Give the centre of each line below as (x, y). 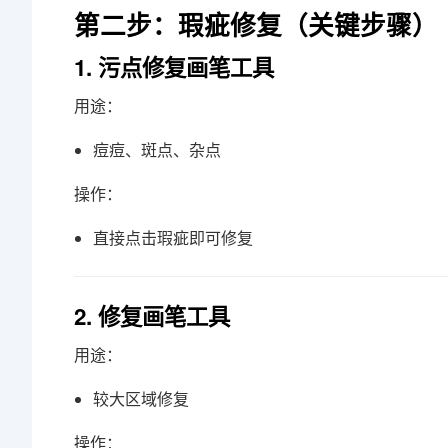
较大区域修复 (141, 399)
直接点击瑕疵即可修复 (173, 238)
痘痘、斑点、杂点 (157, 150)
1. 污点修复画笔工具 (174, 67)
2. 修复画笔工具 (152, 316)
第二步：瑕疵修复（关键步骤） (256, 24)
